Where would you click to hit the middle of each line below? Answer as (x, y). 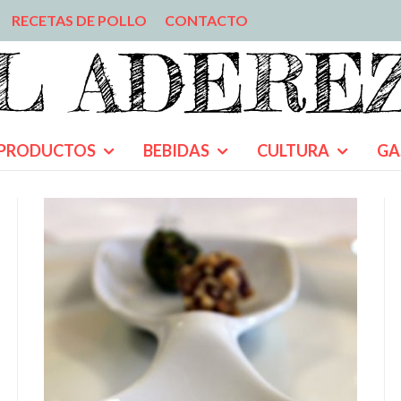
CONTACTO (206, 20)
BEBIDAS (176, 150)
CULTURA (293, 150)
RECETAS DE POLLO (79, 20)
